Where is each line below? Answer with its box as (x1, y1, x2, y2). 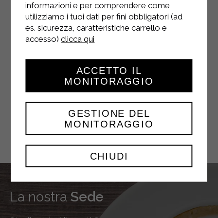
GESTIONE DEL (68, 108, 150, 119)
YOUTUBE (76, 41, 124, 54)
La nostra (10, 188, 67, 205)
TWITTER (77, 106, 123, 118)
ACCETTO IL (76, 65, 142, 76)
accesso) (25, 34, 61, 44)
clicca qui (61, 34, 95, 44)
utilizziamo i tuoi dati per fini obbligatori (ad (25, 11, 183, 21)
